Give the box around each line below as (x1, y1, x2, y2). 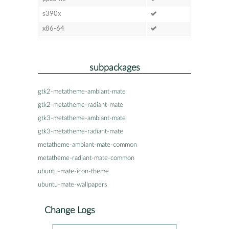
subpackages (89, 63, 140, 72)
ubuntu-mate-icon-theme (38, 168, 109, 175)
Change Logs (44, 205, 95, 215)
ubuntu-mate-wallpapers (38, 181, 107, 188)
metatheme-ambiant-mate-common (38, 141, 137, 148)
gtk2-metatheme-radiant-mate (38, 101, 123, 108)
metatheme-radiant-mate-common (38, 154, 134, 162)
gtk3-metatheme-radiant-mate (38, 128, 123, 135)
